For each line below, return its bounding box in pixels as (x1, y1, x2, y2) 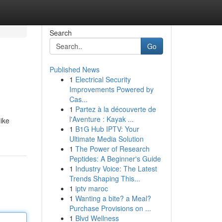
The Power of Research (75, 144, 150, 154)
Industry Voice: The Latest (75, 164, 157, 173)
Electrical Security (75, 74, 131, 84)
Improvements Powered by (69, 84, 154, 94)
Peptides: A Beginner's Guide (69, 154, 161, 164)
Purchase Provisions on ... (69, 203, 151, 213)
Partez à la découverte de (75, 104, 156, 114)
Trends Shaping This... (69, 173, 140, 183)
